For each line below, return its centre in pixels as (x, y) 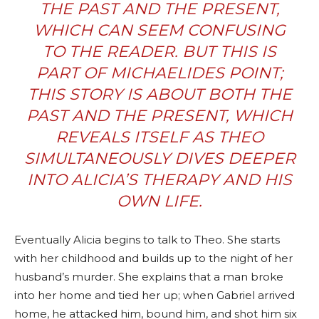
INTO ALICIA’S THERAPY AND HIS (159, 179)
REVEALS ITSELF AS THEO (159, 137)
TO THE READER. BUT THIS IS (159, 51)
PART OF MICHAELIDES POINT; (159, 73)
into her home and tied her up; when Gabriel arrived (155, 295)
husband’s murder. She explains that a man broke (149, 276)
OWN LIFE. (159, 201)
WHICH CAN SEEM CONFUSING (159, 30)
